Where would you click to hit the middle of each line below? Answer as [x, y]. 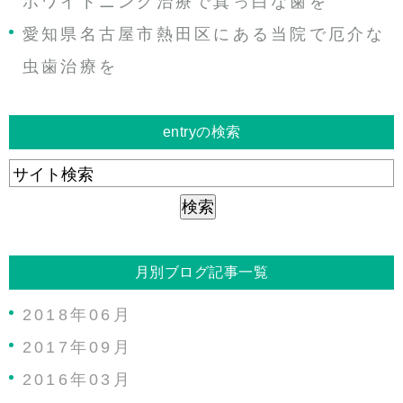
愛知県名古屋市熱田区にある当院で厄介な [204, 34]
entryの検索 [201, 131]
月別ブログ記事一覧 [201, 272]
